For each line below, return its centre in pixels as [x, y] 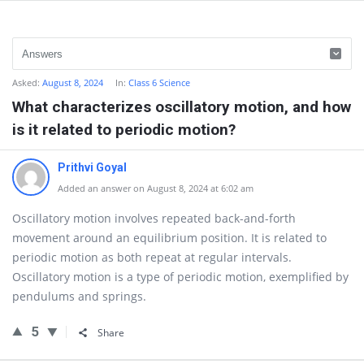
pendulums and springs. [79, 296]
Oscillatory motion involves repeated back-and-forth [154, 218]
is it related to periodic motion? [124, 130]
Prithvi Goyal [92, 167]
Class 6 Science [159, 82]
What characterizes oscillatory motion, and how [182, 107]
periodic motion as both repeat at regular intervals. [152, 257]
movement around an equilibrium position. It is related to [169, 238]
